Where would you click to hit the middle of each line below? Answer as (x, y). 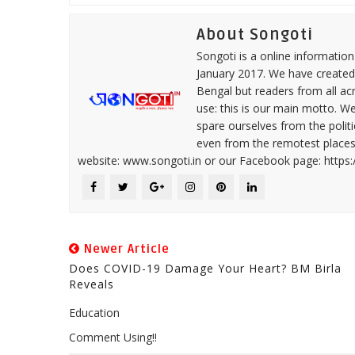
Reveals (92, 284)
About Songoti (255, 34)
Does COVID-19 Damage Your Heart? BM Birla (205, 268)
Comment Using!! (113, 337)
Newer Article (125, 248)
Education (94, 312)
